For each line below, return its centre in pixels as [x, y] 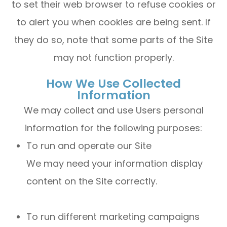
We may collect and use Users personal [113, 110]
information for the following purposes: [113, 128]
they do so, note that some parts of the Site [113, 40]
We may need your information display [115, 163]
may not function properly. [113, 58]
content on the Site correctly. [92, 181]
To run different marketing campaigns [113, 217]
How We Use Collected [113, 84]
